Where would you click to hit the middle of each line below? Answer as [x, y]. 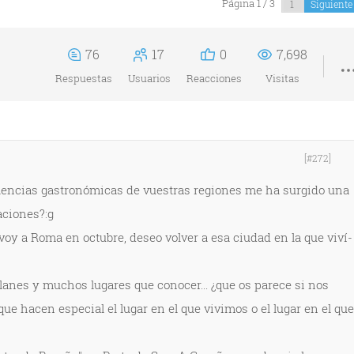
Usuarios [149, 78]
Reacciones [214, 78]
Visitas [282, 78]
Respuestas [83, 78]
